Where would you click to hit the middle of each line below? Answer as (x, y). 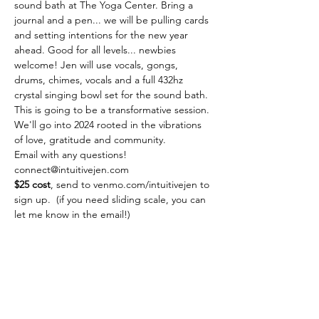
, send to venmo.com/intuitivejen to (131, 184)
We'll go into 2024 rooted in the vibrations (109, 125)
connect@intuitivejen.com (72, 169)
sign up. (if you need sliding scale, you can (111, 199)
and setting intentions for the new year (103, 35)
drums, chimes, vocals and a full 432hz (100, 80)
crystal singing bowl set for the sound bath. (113, 95)
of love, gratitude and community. (90, 140)
